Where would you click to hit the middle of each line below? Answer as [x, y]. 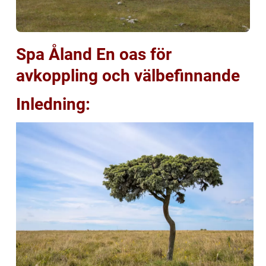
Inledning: [53, 104]
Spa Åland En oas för [94, 54]
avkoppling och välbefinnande [128, 75]
